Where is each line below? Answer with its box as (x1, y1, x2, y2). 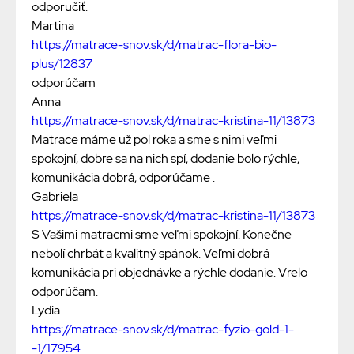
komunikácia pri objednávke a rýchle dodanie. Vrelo (32, 264, 307, 281)
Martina (32, 17, 74, 35)
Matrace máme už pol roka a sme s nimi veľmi (32, 131, 277, 149)
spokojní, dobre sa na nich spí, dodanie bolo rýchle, (32, 150, 299, 168)
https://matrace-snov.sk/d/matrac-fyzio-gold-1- (32, 321, 294, 338)
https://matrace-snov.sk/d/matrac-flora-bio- (32, 36, 277, 54)
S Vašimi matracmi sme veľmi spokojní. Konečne (32, 226, 292, 243)
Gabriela (32, 188, 78, 205)
